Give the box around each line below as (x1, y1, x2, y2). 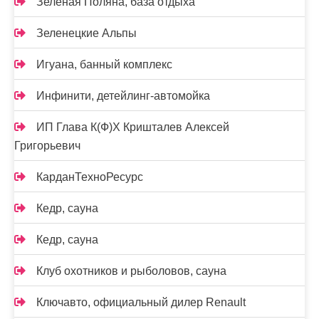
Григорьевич (14, 140, 80, 152)
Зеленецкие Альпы (36, 27, 137, 39)
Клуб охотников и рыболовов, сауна (36, 265, 226, 277)
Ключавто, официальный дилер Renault (36, 296, 246, 308)
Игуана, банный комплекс (36, 58, 172, 70)
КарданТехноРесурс (36, 171, 143, 183)
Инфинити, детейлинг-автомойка (36, 90, 210, 102)
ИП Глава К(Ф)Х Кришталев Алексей (36, 121, 229, 133)
